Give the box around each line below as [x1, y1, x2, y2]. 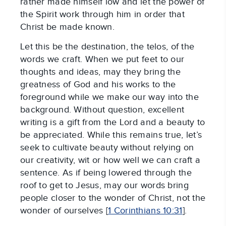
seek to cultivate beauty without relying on [20, 142, 194, 153]
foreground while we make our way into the [20, 92, 199, 103]
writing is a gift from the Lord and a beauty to [20, 117, 205, 128]
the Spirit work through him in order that [20, 9, 185, 20]
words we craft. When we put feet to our [20, 54, 185, 65]
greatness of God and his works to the [20, 79, 176, 90]
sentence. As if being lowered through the [20, 167, 192, 179]
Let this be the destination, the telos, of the [20, 41, 195, 52]
